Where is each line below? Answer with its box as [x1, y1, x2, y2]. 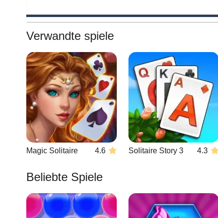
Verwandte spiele [26, 29, 114, 42]
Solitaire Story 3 [128, 146, 183, 155]
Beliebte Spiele [26, 170, 103, 183]
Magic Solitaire [26, 146, 78, 155]
